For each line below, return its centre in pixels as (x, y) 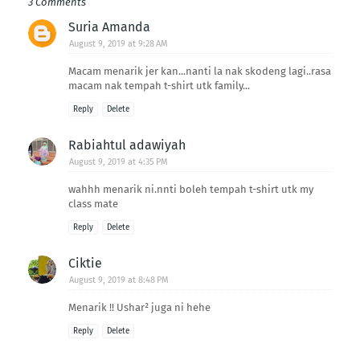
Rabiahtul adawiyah (127, 145)
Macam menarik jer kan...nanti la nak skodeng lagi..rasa (200, 72)
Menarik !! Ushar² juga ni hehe (139, 308)
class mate (93, 204)
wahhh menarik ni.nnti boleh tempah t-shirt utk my (191, 190)
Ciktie (85, 264)
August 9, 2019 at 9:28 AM (119, 44)
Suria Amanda (109, 27)
